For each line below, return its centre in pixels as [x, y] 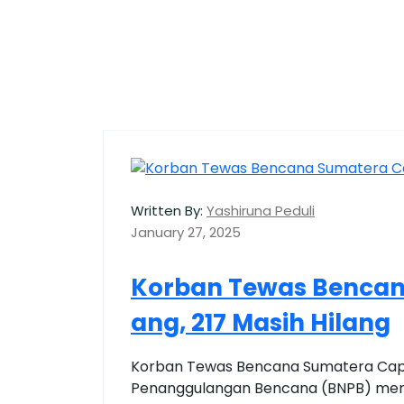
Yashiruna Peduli [261, 211]
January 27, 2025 [186, 233]
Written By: [167, 211]
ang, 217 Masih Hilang [261, 323]
